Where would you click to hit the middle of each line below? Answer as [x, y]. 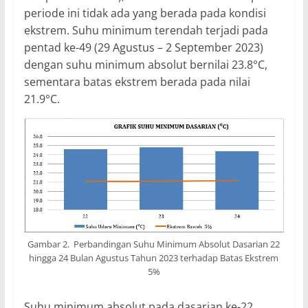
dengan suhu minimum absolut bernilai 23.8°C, [145, 64]
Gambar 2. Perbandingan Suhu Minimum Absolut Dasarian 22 [154, 244]
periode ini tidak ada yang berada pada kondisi [145, 13]
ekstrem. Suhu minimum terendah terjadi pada [146, 30]
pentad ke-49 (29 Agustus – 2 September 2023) [143, 47]
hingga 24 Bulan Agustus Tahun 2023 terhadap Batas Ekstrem [154, 258]
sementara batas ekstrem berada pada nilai [137, 81]
